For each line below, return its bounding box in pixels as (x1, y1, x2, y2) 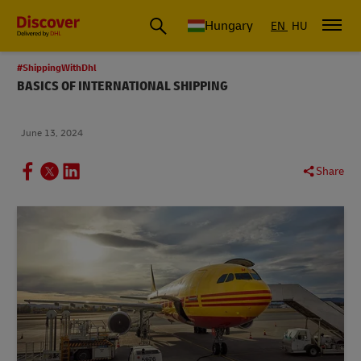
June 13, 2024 (21, 127, 83, 139)
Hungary (205, 18, 253, 34)
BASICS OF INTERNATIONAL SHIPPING (17, 78, 228, 94)
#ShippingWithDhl (17, 62, 97, 74)
